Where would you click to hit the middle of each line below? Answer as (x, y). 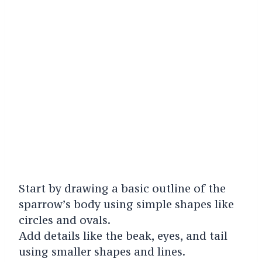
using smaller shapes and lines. (102, 252)
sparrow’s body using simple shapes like (126, 204)
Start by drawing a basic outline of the (122, 189)
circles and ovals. (64, 220)
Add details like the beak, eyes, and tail (123, 236)
